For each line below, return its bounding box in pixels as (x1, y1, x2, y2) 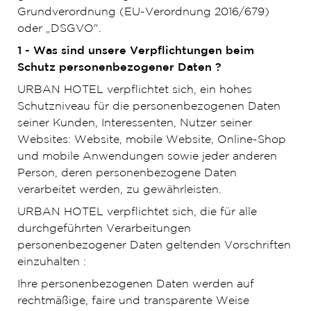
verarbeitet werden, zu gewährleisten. (17, 185, 221, 195)
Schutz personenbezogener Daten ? (17, 62, 221, 73)
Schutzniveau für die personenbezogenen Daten (17, 101, 280, 112)
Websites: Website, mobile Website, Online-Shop (17, 135, 286, 145)
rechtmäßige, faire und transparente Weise (17, 296, 249, 306)
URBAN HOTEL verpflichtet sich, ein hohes (17, 85, 252, 95)
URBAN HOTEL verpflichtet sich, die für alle (17, 207, 257, 217)
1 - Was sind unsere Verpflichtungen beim (17, 46, 254, 56)
